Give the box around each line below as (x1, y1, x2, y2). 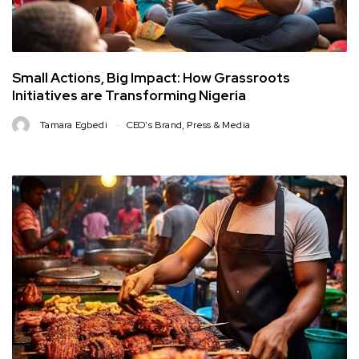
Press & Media (187, 119, 251, 132)
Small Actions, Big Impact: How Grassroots (12, 69, 290, 87)
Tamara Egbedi (40, 119, 107, 132)
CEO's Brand (126, 119, 183, 132)
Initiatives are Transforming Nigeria (12, 87, 246, 105)
